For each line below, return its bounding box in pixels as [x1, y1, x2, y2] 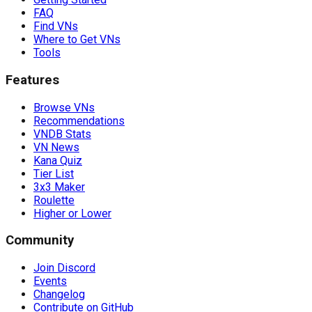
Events [33, 274, 67, 288]
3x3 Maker [33, 180, 85, 194]
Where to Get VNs [33, 33, 120, 47]
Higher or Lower [33, 206, 111, 220]
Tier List [33, 166, 74, 180]
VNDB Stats [33, 127, 91, 141]
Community [6, 233, 74, 249]
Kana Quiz [33, 153, 82, 167]
